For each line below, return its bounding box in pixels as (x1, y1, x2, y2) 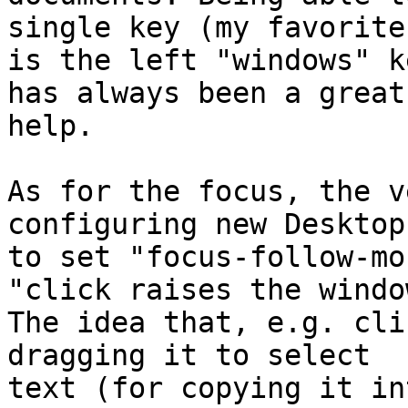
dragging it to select (7, 339, 371, 372)
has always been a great (7, 76, 405, 110)
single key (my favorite (7, 11, 405, 45)
